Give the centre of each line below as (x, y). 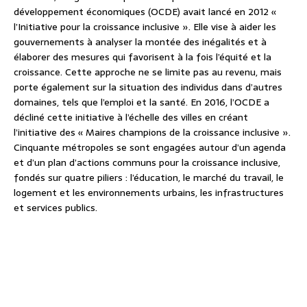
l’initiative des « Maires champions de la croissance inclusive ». (152, 133)
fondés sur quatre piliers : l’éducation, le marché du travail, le (149, 178)
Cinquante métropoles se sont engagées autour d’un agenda (150, 148)
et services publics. (56, 208)
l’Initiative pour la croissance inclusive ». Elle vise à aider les (145, 27)
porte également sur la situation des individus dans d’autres (148, 87)
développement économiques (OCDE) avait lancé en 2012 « (145, 12)
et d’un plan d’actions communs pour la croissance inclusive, (147, 163)
